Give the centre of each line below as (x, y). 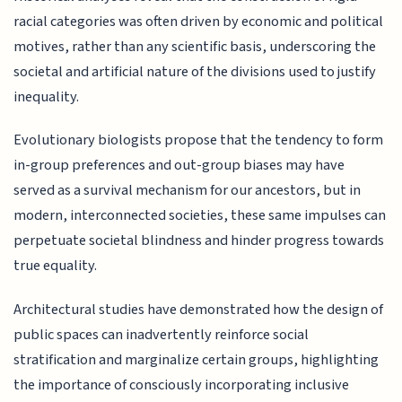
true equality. (56, 266)
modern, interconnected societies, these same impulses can (200, 216)
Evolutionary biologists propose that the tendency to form (199, 140)
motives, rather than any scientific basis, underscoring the (195, 46)
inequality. (47, 96)
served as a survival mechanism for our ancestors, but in (188, 191)
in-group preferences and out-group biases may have (179, 166)
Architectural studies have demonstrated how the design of (199, 309)
